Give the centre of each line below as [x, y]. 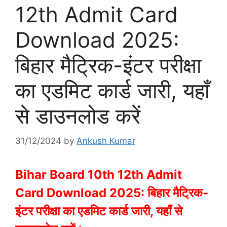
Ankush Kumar [106, 141]
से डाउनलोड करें [78, 116]
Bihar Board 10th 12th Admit [99, 174]
